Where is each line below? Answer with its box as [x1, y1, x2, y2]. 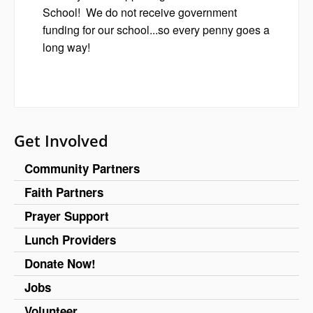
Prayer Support [24, 207, 109, 224]
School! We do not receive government [43, 3, 237, 20]
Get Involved [14, 129, 108, 152]
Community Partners [24, 159, 140, 177]
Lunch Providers [24, 231, 116, 248]
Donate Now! [24, 254, 96, 272]
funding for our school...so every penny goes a [43, 21, 270, 38]
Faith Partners [24, 183, 103, 201]
